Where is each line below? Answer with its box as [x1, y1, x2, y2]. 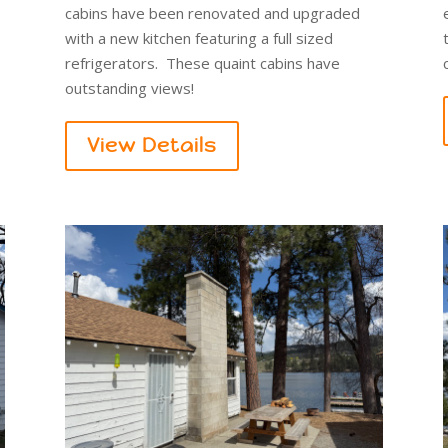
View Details [86, 133, 217, 159]
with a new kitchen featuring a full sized [64, 28, 333, 49]
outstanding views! [64, 78, 194, 99]
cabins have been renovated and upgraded [64, 3, 360, 24]
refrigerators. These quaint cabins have [64, 53, 340, 74]
